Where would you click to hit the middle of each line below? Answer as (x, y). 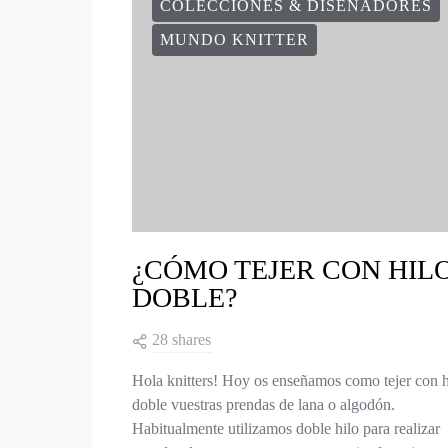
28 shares (181, 340)
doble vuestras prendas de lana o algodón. (263, 405)
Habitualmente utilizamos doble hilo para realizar (286, 429)
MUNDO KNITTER (234, 40)
